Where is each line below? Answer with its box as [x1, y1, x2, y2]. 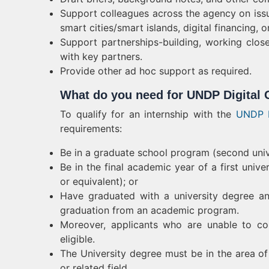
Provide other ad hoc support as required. [60, 65, 252, 77]
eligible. [60, 233, 95, 245]
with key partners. [60, 50, 142, 62]
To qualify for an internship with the [60, 108, 236, 120]
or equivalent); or [60, 175, 138, 187]
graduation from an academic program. [60, 204, 239, 216]
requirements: [60, 122, 122, 134]
